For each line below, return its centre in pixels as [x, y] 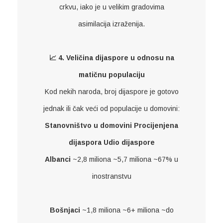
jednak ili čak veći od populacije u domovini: [111, 108]
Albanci [58, 159]
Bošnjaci [65, 210]
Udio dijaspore [129, 142]
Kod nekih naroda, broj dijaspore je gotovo [111, 91]
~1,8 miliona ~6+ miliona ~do [127, 210]
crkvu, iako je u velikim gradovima [111, 7]
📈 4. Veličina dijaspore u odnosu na [111, 57]
